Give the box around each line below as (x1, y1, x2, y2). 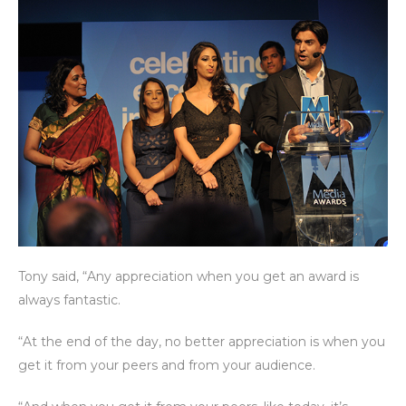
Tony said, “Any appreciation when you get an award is (18, 267, 359, 285)
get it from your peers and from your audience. (18, 356, 315, 373)
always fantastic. (18, 291, 121, 308)
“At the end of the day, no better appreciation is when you (18, 333, 385, 350)
